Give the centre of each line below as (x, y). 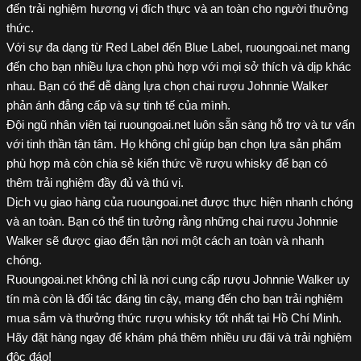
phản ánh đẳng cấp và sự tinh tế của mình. (118, 106)
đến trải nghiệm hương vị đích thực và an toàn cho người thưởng (177, 9)
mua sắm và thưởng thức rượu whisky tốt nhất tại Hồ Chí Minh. (174, 318)
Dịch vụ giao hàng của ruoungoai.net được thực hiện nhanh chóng (180, 202)
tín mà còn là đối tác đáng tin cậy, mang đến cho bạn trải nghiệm (175, 299)
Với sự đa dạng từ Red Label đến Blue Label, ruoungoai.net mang (178, 48)
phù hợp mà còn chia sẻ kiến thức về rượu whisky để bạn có (167, 164)
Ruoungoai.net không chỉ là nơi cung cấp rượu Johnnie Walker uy (178, 280)
